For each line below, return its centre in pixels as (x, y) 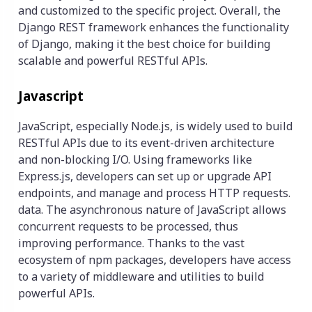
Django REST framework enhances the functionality (154, 28)
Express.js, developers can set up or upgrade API (145, 177)
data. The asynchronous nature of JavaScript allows (152, 210)
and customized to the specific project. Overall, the (149, 11)
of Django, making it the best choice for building (144, 44)
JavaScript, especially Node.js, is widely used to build (155, 126)
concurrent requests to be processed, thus (128, 227)
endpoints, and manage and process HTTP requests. (154, 193)
